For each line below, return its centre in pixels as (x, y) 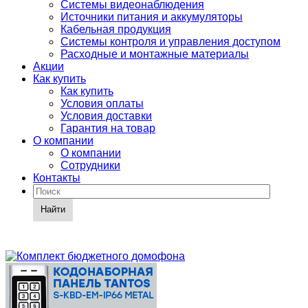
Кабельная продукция (116, 29)
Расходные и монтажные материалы (155, 54)
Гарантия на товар (108, 128)
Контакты (57, 178)
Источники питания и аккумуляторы (152, 17)
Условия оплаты (102, 103)
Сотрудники (90, 165)
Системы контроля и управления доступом (170, 42)
